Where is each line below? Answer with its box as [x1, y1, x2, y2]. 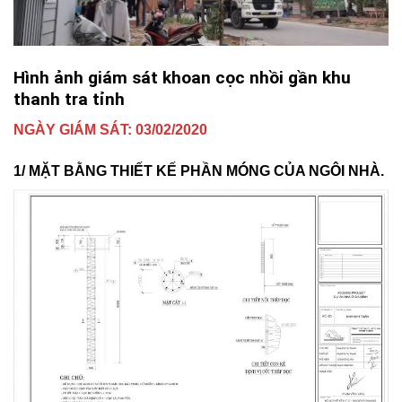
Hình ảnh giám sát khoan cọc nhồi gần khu [13, 66, 351, 88]
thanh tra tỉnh [13, 88, 125, 109]
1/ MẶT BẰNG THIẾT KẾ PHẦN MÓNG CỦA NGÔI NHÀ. [13, 163, 384, 179]
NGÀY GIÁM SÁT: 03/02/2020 [13, 122, 207, 138]
